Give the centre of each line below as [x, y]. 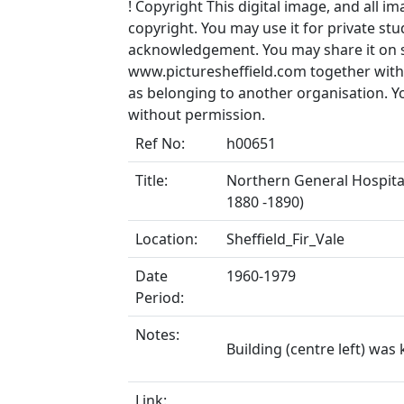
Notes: [157, 335]
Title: [151, 180]
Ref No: [160, 143]
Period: [160, 298]
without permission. [197, 115]
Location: [166, 239]
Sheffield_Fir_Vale [285, 239]
